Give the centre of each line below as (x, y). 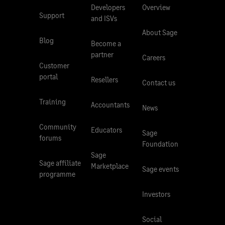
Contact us (159, 83)
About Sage (160, 32)
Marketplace (109, 166)
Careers (154, 58)
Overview (156, 7)
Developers (108, 7)
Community (58, 127)
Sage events (161, 169)
